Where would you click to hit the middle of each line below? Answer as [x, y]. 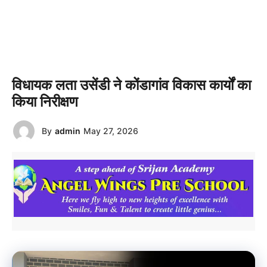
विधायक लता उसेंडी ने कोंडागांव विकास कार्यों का [131, 85]
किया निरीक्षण [45, 101]
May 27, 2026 [111, 131]
